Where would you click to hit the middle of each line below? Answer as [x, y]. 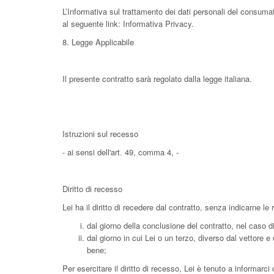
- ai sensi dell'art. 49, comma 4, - [120, 152]
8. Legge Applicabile [98, 42]
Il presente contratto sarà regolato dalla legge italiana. [157, 79]
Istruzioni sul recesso [100, 134]
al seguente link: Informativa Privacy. [128, 24]
